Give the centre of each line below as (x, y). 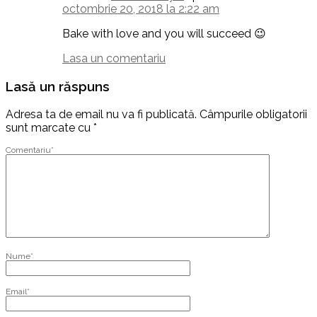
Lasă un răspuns (58, 86)
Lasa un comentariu (114, 59)
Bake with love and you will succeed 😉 (164, 34)
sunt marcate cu (50, 127)
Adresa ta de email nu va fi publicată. (101, 114)
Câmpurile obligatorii (253, 114)
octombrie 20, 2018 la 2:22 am (141, 9)
